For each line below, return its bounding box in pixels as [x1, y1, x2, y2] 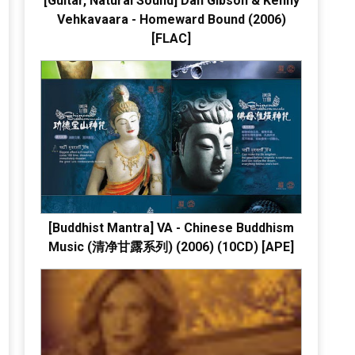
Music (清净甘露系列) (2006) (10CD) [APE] [48, 239, 294, 254]
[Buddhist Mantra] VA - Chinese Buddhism [48, 219, 294, 235]
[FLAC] [151, 30, 191, 46]
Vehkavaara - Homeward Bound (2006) [56, 11, 286, 27]
